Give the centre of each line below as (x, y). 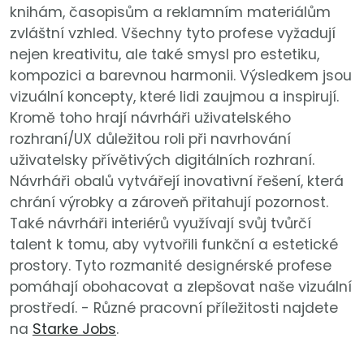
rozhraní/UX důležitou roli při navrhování (150, 139)
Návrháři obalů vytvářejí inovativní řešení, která (177, 181)
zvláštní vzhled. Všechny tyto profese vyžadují (173, 33)
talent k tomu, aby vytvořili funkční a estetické (174, 244)
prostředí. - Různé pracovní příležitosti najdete (174, 308)
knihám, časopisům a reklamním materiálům (170, 12)
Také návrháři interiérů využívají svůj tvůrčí (160, 223)
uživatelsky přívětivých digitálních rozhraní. (162, 160)
